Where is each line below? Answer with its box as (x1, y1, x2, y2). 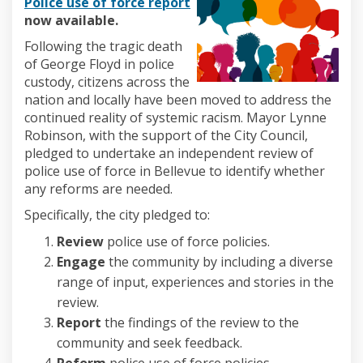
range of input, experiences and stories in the (57, 272, 334, 291)
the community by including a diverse (105, 252, 333, 271)
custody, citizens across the (24, 72, 190, 91)
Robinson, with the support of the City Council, (24, 126, 308, 144)
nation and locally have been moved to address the (24, 90, 331, 109)
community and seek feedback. (57, 333, 242, 352)
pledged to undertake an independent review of (24, 143, 314, 162)
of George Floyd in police (24, 54, 174, 73)
